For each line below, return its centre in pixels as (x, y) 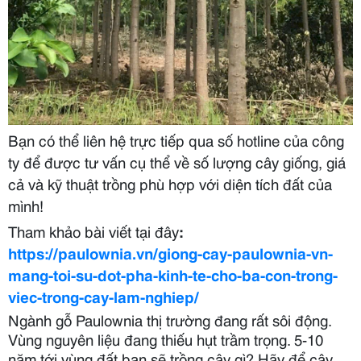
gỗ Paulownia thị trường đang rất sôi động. (193, 319)
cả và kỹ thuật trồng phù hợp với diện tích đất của (170, 183)
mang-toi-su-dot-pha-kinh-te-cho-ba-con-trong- (173, 274)
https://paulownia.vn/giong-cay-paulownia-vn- (170, 252)
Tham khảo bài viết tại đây (93, 230)
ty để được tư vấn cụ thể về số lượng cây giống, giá (177, 161)
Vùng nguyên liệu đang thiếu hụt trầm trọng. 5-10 (166, 338)
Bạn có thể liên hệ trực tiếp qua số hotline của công (176, 139)
